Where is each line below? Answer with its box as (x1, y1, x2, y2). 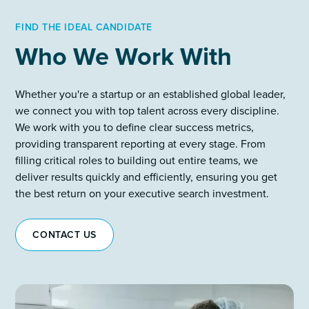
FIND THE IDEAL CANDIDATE (15, 21, 152, 33)
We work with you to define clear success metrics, (15, 120, 255, 134)
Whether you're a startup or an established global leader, (15, 87, 286, 101)
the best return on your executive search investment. (15, 186, 270, 201)
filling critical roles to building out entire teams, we (15, 153, 259, 168)
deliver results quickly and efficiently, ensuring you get (15, 170, 278, 184)
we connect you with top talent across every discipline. (15, 103, 280, 118)
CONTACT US (32, 228, 97, 241)
